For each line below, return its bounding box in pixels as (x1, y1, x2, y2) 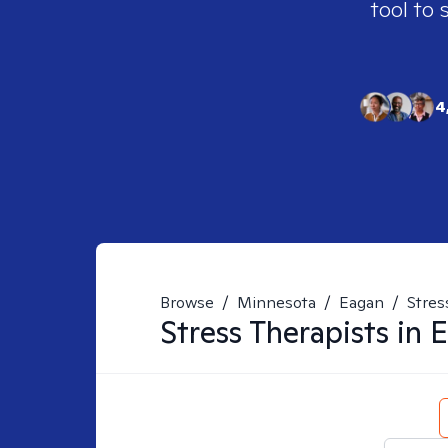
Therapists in (242, 312, 430, 352)
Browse (160, 292, 214, 313)
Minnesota (237, 292, 316, 313)
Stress (160, 312, 242, 352)
